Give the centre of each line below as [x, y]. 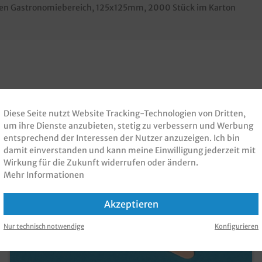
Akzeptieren [131, 204]
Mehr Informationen [44, 175]
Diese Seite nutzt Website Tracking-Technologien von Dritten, [125, 113]
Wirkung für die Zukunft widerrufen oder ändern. [101, 162]
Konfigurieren [237, 226]
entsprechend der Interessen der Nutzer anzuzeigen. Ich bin [122, 138]
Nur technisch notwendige [44, 226]
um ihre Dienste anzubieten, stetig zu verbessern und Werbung [128, 125]
